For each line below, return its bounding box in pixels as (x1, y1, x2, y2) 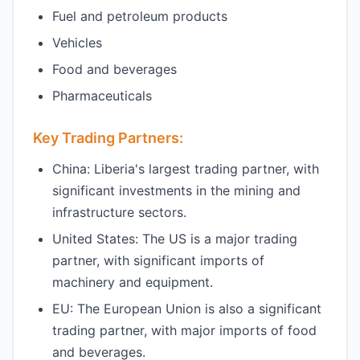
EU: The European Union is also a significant (52, 301, 321, 317)
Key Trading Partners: (33, 129, 183, 146)
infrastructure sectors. (52, 204, 186, 220)
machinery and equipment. (52, 274, 213, 290)
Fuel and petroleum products (52, 8, 227, 24)
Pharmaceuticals (52, 88, 152, 104)
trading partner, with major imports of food (52, 322, 317, 338)
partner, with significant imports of (52, 252, 264, 268)
